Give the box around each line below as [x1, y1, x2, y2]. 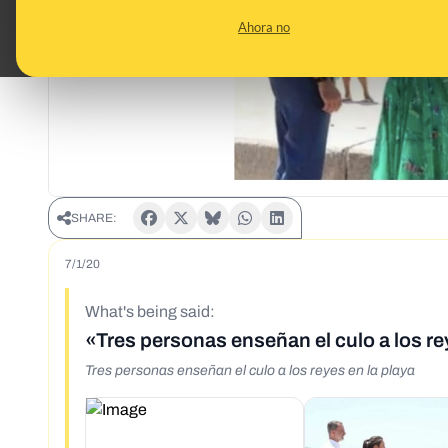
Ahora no [238, 19, 290, 35]
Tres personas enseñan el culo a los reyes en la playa [85, 363, 415, 379]
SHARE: [71, 211, 117, 226]
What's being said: [85, 303, 215, 321]
